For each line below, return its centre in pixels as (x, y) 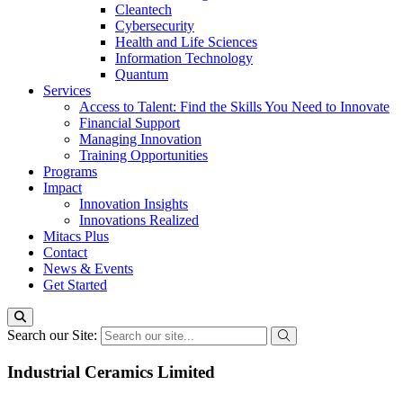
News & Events (88, 269)
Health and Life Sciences (186, 42)
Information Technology (184, 58)
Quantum (142, 74)
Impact (63, 188)
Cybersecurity (155, 26)
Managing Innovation (140, 139)
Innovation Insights (134, 204)
